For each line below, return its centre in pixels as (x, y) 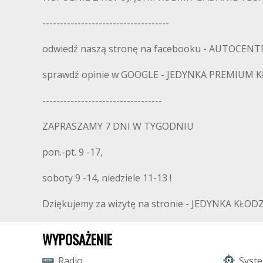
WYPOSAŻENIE (77, 240)
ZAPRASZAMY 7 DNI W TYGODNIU (118, 127)
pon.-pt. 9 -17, (73, 152)
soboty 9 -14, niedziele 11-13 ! (107, 178)
